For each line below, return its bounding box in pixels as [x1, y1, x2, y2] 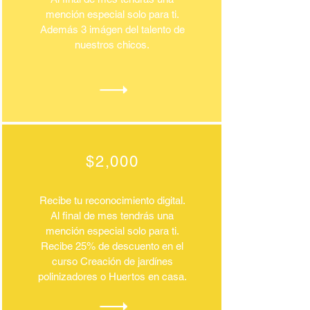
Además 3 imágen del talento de [39, 24, 185, 35]
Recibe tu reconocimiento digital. [39, 194, 185, 206]
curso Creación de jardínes [51, 255, 173, 267]
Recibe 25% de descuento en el [41, 240, 183, 252]
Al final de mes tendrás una [51, 210, 174, 221]
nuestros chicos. [75, 39, 149, 51]
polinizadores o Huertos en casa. [37, 271, 187, 282]
